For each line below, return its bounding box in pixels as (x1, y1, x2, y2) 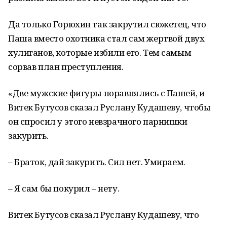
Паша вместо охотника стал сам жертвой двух (8, 32, 205, 44)
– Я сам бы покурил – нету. (8, 182, 120, 194)
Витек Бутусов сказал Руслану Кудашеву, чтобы (8, 101, 211, 113)
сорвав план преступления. (8, 61, 124, 72)
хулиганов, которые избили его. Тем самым (8, 47, 192, 58)
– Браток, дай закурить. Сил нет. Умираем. (8, 156, 185, 168)
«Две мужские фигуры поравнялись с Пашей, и (8, 87, 205, 99)
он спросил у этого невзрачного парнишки (8, 116, 187, 127)
